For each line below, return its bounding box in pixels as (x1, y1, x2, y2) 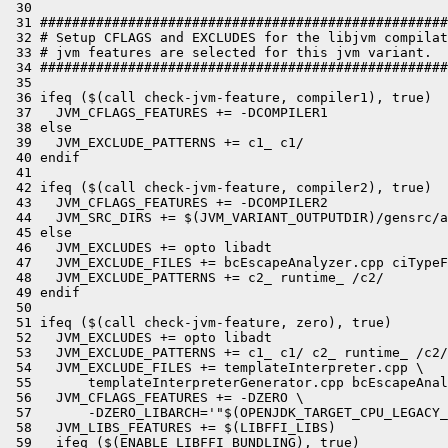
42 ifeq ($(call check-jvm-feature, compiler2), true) (8, 180, 432, 195)
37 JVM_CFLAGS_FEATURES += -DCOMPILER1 (8, 105, 328, 120)
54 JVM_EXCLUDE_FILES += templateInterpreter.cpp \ (8, 360, 424, 375)
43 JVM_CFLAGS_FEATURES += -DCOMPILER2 (8, 195, 328, 210)
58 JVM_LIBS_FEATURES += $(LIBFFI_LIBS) (8, 420, 336, 435)
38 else (8, 120, 72, 135)
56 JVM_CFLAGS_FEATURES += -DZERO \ (8, 390, 304, 405)
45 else (8, 225, 72, 240)
